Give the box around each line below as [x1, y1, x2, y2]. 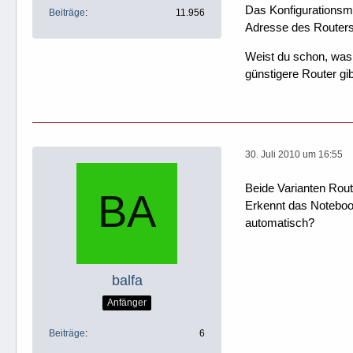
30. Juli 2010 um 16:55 [245, 149, 343, 160]
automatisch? [245, 215, 314, 229]
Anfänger [107, 297, 147, 309]
